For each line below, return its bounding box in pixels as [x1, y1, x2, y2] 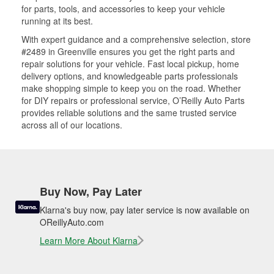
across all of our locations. [21, 119, 122, 131]
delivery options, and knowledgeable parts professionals [21, 70, 238, 82]
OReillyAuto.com [40, 216, 104, 228]
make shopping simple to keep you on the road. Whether [21, 82, 241, 94]
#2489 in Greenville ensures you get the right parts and [21, 45, 235, 57]
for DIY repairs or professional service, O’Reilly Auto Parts [21, 94, 245, 106]
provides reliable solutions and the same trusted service [21, 106, 237, 119]
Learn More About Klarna [40, 234, 138, 246]
